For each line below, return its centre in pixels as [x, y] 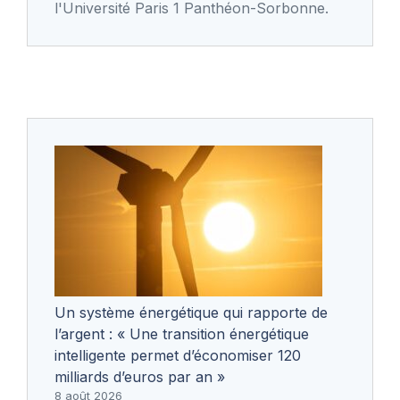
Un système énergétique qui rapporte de [191, 312]
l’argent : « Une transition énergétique [182, 333]
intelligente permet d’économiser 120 [178, 355]
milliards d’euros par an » [140, 376]
